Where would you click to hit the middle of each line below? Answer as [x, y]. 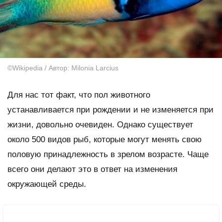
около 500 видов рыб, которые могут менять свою [105, 139]
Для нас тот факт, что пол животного [79, 95]
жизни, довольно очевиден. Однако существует [100, 124]
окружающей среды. [47, 184]
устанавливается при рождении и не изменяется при [111, 110]
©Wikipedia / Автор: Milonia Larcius [63, 68]
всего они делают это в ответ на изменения [92, 169]
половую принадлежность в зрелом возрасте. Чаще [108, 154]
